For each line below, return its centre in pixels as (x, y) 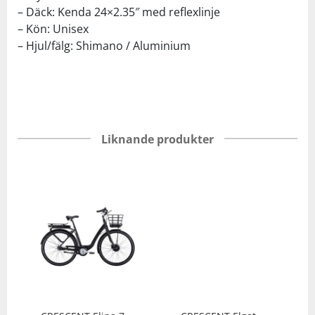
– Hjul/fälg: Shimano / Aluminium (104, 45)
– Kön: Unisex (53, 28)
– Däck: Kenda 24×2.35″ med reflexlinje (119, 12)
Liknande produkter (157, 139)
